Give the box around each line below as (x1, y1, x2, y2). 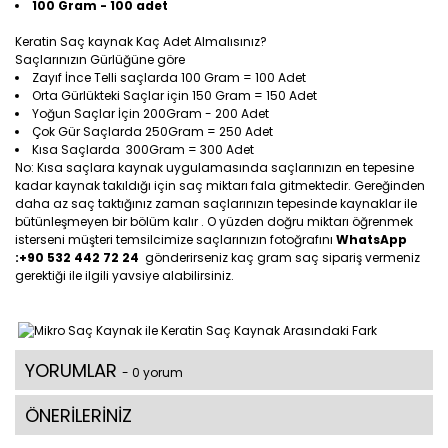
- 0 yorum (122, 363, 183, 381)
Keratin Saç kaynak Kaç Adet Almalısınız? (15, 33, 267, 50)
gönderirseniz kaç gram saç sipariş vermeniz (142, 249, 420, 266)
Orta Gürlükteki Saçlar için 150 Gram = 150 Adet (32, 87, 317, 104)
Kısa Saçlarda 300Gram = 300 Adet (32, 141, 254, 158)
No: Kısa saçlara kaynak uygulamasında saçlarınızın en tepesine (15, 159, 414, 176)
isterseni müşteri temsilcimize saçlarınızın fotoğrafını (15, 231, 336, 248)
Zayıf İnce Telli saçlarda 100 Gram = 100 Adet (32, 69, 306, 86)
